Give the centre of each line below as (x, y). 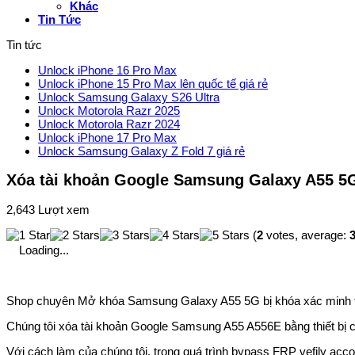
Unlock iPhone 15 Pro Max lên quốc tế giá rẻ (153, 84)
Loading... (44, 250)
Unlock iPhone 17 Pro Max (107, 138)
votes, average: (306, 235)
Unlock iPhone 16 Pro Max (107, 71)
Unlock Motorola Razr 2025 (109, 111)
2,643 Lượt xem (48, 209)
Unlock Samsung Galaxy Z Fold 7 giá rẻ (141, 151)
